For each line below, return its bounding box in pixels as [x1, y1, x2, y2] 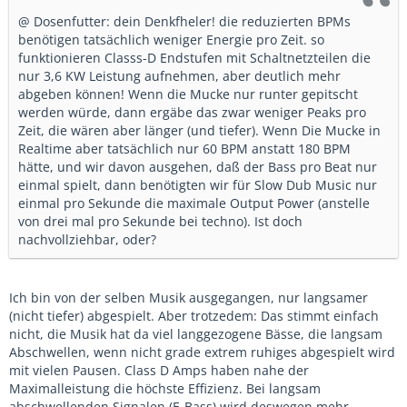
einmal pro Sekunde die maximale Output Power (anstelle [18, 194, 370, 212]
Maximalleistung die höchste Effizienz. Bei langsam [9, 380, 321, 397]
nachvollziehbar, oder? [18, 231, 156, 248]
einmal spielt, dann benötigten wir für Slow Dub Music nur [18, 176, 377, 194]
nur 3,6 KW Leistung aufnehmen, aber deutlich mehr [18, 67, 341, 84]
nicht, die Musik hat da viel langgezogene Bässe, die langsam [9, 325, 382, 342]
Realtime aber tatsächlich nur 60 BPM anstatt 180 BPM [18, 140, 351, 157]
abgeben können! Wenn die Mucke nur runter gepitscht [18, 85, 358, 103]
